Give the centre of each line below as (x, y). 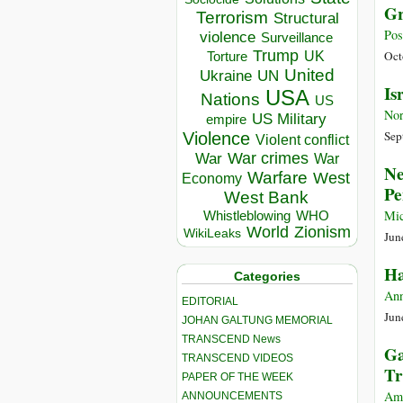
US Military (289, 120)
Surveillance (296, 38)
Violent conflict (302, 140)
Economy (212, 179)
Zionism (322, 233)
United (309, 76)
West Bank (266, 198)
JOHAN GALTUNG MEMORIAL (257, 320)
